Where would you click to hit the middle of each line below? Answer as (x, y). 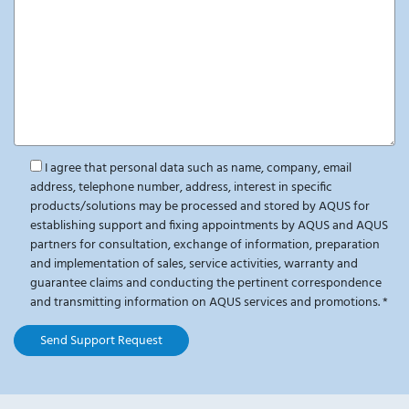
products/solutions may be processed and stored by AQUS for (199, 207)
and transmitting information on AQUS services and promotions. (206, 303)
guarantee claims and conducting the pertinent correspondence (205, 284)
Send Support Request (101, 341)
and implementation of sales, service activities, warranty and (194, 265)
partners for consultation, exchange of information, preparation (204, 246)
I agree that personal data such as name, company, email (198, 169)
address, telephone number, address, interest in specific (181, 188)
